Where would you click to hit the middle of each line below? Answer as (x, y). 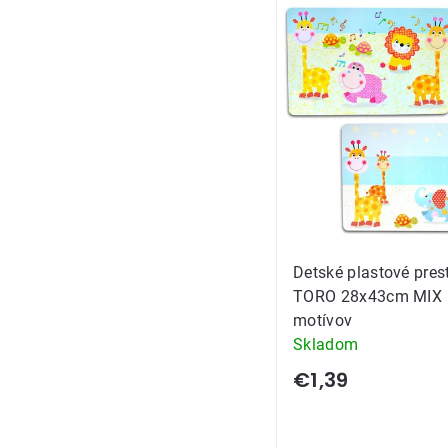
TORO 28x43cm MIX (368, 296)
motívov (323, 320)
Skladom (326, 344)
